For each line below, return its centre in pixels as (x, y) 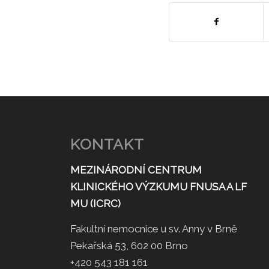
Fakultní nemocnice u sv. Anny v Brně (154, 228)
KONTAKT (107, 144)
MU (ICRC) (97, 203)
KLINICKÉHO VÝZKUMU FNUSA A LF (159, 186)
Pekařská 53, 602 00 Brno (129, 245)
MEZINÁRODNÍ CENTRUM (136, 170)
